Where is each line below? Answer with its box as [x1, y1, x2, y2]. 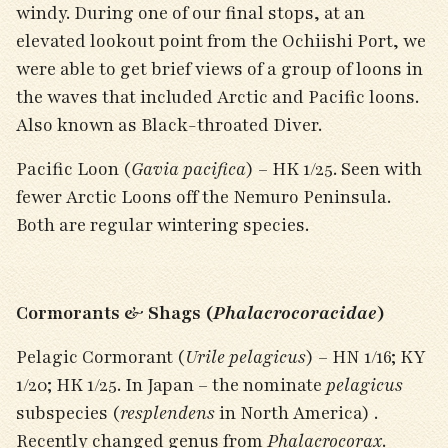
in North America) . [215, 401, 378, 425]
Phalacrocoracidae [213, 301, 377, 325]
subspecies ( [16, 401, 120, 425]
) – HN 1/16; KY [306, 345, 426, 369]
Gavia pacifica [131, 157, 246, 181]
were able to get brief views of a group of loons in [16, 57, 423, 81]
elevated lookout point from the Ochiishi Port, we [16, 29, 426, 53]
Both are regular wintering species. [16, 213, 313, 237]
